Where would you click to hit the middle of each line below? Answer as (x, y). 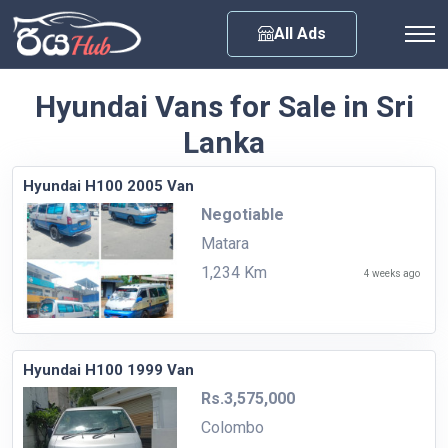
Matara (224, 243)
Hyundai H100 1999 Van (108, 369)
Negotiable (242, 214)
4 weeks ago (392, 273)
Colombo (232, 427)
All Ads (300, 33)
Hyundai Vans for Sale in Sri (224, 106)
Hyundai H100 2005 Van (108, 185)
